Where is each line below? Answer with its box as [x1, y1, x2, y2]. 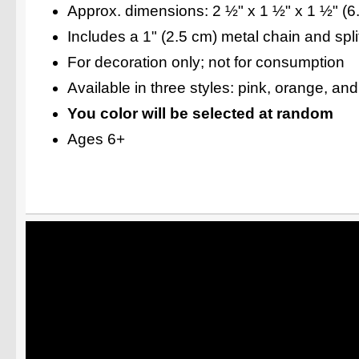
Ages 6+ [67, 130, 125, 147]
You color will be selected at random [67, 104, 333, 122]
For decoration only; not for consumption [67, 53, 345, 71]
